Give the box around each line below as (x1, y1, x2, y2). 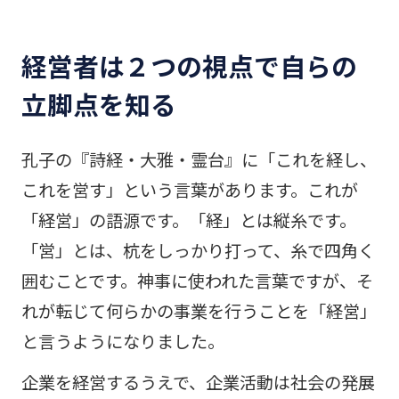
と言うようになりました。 (20, 329, 224, 354)
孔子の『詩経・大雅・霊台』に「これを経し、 (20, 147, 377, 173)
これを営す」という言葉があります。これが (20, 177, 358, 203)
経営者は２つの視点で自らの (20, 47, 357, 85)
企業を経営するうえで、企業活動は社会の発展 (20, 369, 375, 395)
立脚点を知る (20, 85, 176, 123)
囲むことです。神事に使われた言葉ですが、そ (20, 268, 373, 294)
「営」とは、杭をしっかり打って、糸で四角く (20, 238, 375, 264)
